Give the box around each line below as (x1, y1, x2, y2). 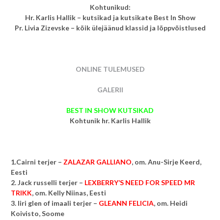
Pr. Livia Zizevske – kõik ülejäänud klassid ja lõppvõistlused (14, 24, 206, 32)
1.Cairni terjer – (11, 158, 63, 166)
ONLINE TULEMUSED (75, 65, 145, 73)
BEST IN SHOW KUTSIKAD (66, 106, 154, 114)
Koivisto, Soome (11, 209, 64, 218)
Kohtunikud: (89, 3, 131, 11)
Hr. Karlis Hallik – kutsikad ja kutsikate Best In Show (25, 13, 195, 22)
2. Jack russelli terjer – (11, 178, 84, 187)
